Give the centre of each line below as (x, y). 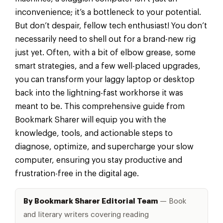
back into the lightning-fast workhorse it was (99, 93)
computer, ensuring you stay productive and (99, 161)
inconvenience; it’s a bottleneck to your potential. (108, 13)
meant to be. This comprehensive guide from (100, 107)
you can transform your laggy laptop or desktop (105, 80)
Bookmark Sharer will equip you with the (91, 120)
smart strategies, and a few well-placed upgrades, (108, 66)
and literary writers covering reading (86, 215)
